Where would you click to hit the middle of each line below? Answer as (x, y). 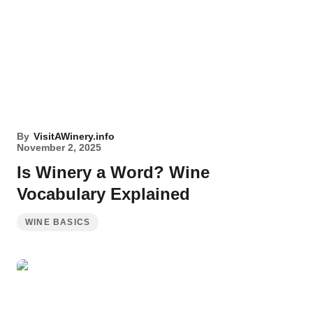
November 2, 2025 (59, 147)
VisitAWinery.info (74, 136)
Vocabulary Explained (103, 194)
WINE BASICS (58, 222)
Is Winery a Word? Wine (113, 172)
